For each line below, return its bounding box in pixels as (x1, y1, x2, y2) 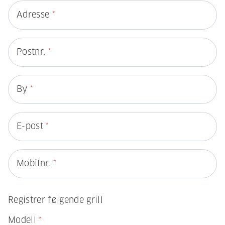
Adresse (17, 10, 52, 21)
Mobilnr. (17, 158, 53, 169)
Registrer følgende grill (8, 195, 103, 206)
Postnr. (17, 47, 48, 58)
